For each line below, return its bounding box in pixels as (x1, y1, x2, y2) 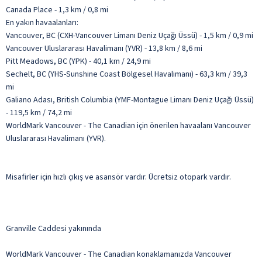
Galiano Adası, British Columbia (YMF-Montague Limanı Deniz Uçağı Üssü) (6, 94, 254, 106)
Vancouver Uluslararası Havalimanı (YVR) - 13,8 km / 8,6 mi (6, 42, 202, 54)
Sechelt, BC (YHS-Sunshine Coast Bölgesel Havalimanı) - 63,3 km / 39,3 (6, 68, 247, 80)
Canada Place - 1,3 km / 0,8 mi (6, 4, 108, 16)
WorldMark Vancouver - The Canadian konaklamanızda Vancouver (6, 248, 232, 260)
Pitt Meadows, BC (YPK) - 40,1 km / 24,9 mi (6, 55, 151, 67)
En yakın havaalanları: (6, 16, 78, 29)
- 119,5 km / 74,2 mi (6, 106, 72, 119)
